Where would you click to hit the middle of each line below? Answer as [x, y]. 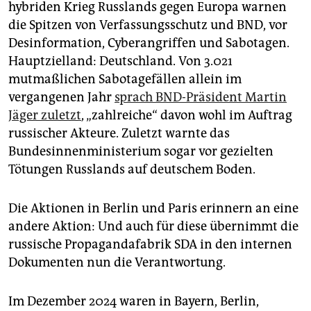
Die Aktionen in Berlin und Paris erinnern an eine [153, 209]
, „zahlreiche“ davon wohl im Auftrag [187, 116]
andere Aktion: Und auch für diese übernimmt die [153, 227]
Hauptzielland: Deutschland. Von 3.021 [120, 61]
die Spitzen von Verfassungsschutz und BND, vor [148, 25]
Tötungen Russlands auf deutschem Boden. [132, 170]
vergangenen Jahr [61, 98]
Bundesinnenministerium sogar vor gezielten [141, 152]
